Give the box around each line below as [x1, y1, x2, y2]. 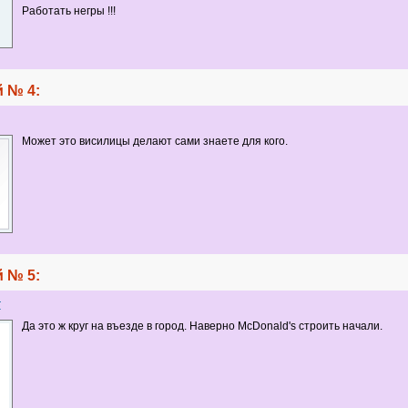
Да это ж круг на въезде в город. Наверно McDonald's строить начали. [21, 320, 382, 332]
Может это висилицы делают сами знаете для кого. [21, 135, 288, 148]
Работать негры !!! [21, 5, 116, 17]
